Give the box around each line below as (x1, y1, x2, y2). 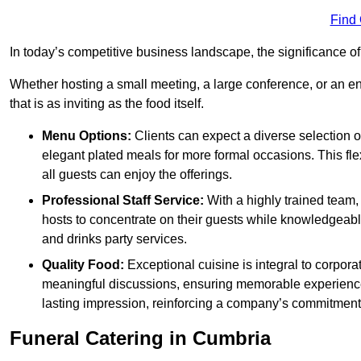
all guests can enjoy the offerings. (42, 168, 232, 182)
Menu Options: (42, 129, 131, 143)
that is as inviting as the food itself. (10, 97, 204, 111)
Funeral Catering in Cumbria (10, 327, 271, 350)
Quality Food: (42, 258, 124, 272)
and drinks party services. (42, 232, 187, 247)
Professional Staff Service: (42, 193, 204, 208)
